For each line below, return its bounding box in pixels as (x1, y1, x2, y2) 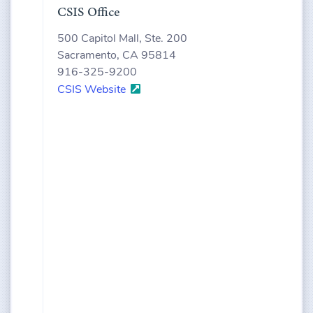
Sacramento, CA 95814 (57, 50, 176, 62)
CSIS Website (57, 85, 129, 96)
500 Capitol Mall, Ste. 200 (57, 34, 187, 45)
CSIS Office (57, 3, 120, 22)
